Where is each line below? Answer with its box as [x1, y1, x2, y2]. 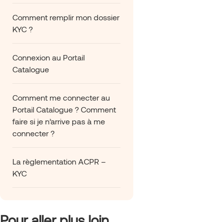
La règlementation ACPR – [12, 156, 106, 166]
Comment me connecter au [12, 92, 110, 102]
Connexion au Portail [12, 52, 85, 62]
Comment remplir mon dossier [12, 12, 119, 22]
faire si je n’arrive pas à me [12, 116, 105, 126]
